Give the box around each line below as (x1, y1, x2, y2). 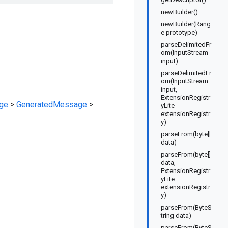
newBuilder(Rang (161, 20, 211, 28)
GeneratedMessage (16, 100, 87, 109)
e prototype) (161, 28, 197, 36)
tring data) (161, 212, 191, 219)
